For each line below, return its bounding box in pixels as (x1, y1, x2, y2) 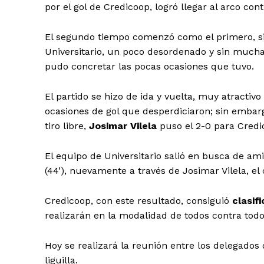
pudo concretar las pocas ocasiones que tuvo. (45, 60, 254, 72)
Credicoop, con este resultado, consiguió (45, 194, 232, 206)
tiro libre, (45, 120, 86, 131)
